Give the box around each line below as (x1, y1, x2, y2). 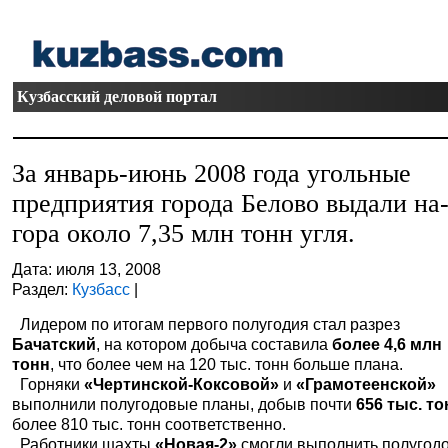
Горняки (12, 375, 85, 393)
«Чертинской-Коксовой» (84, 375, 280, 393)
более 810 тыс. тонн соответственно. (12, 415, 287, 433)
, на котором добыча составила (96, 335, 333, 353)
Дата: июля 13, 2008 (12, 260, 162, 278)
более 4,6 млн (332, 335, 443, 353)
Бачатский (12, 335, 97, 353)
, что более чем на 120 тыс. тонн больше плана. (50, 355, 404, 373)
